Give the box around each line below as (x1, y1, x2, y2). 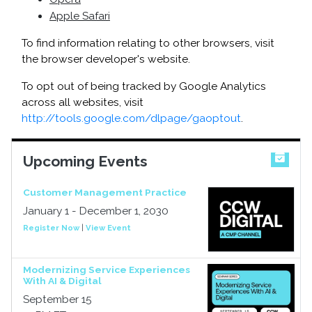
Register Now (23, 223, 79, 233)
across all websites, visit (22, 96, 143, 109)
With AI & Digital (23, 275, 102, 286)
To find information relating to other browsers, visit (22, 37, 274, 49)
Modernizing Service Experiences (23, 264, 190, 275)
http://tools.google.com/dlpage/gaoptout (22, 112, 241, 125)
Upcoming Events (23, 153, 148, 170)
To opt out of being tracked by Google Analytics (22, 80, 266, 93)
